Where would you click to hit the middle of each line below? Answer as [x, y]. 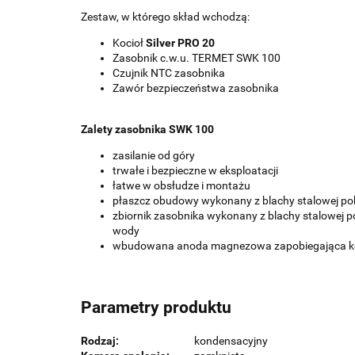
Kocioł [128, 43]
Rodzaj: [100, 340]
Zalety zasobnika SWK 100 [147, 129]
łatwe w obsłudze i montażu [181, 185]
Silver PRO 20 [180, 43]
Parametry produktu [156, 308]
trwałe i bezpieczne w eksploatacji [195, 170]
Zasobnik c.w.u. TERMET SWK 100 [197, 58]
